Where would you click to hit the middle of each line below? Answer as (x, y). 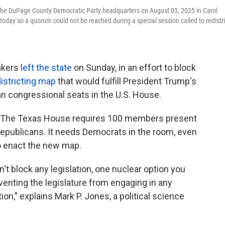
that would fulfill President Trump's (126, 81)
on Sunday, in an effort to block (134, 68)
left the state (46, 68)
